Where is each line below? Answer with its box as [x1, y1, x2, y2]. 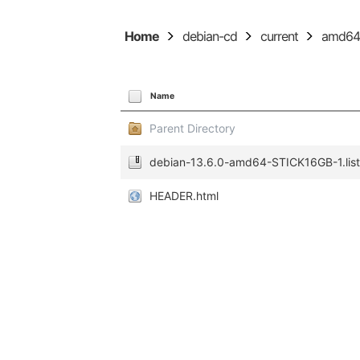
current [260, 28, 299, 44]
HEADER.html [149, 189, 219, 202]
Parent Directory [149, 121, 236, 135]
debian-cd [182, 28, 238, 44]
